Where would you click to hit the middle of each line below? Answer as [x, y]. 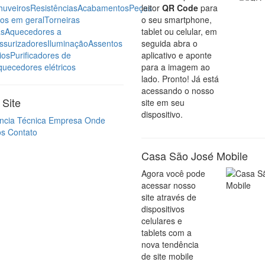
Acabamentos [103, 7]
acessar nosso [169, 185]
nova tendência [170, 244]
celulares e [162, 220]
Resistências [54, 7]
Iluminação [68, 43]
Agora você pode [173, 173]
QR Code [180, 7]
